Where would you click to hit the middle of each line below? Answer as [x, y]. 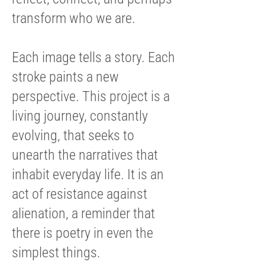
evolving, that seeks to [73, 135]
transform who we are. [74, 18]
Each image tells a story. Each [93, 57]
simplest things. [56, 253]
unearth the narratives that [85, 155]
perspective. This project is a [91, 96]
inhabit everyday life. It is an [88, 174]
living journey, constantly [80, 116]
